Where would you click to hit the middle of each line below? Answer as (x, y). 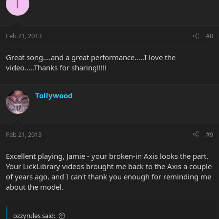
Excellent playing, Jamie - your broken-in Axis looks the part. (107, 156)
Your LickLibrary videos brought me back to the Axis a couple (109, 166)
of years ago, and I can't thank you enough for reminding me (109, 176)
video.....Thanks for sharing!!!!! (56, 68)
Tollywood (54, 96)
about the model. (35, 186)
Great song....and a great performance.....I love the (91, 57)
